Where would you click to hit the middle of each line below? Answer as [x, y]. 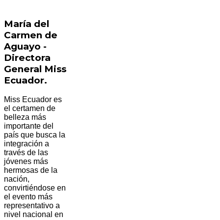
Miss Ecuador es [33, 99]
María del [27, 24]
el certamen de [30, 108]
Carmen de [31, 35]
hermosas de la [31, 170]
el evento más [28, 196]
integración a [27, 143]
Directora [27, 58]
